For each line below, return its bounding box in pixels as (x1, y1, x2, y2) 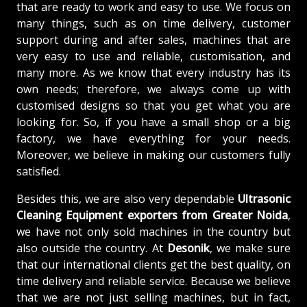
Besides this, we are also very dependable (16, 191, 234, 206)
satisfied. (16, 163, 61, 179)
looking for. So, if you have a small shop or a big (16, 114, 291, 130)
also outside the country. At (16, 240, 167, 256)
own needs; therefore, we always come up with (16, 81, 291, 97)
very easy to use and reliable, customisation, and (16, 48, 291, 64)
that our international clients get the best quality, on (16, 256, 291, 272)
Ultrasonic (234, 191, 291, 206)
